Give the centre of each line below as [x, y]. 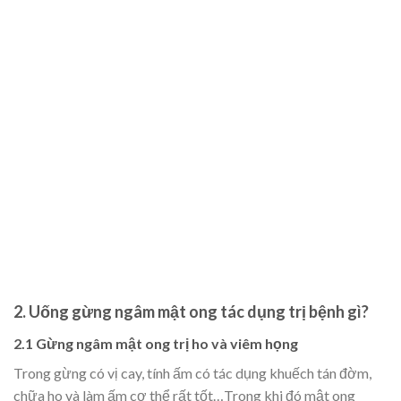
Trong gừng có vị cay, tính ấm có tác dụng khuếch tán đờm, [192, 372]
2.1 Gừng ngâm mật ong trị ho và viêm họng [156, 343]
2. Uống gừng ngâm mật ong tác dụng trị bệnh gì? [191, 311]
